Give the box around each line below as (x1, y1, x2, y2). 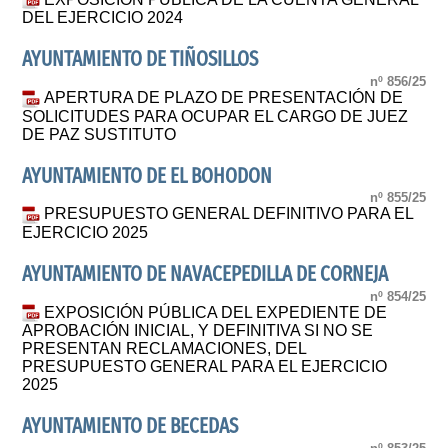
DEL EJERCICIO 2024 (22, 9, 184, 27)
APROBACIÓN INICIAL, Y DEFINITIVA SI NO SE (22, 322, 374, 340)
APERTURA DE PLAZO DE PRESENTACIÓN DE (44, 88, 404, 106)
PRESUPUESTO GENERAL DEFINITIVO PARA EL (44, 205, 414, 223)
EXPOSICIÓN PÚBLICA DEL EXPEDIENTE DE (44, 303, 388, 321)
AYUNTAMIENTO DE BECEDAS (22, 414, 239, 440)
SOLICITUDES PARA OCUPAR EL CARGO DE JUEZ (22, 107, 409, 125)
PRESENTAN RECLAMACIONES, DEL (22, 340, 307, 358)
